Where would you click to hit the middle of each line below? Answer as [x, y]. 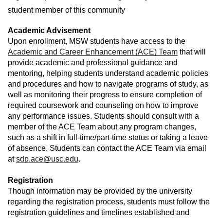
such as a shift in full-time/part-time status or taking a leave [108, 138]
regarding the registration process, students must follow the [109, 202]
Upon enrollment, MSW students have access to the [97, 41]
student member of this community [66, 10]
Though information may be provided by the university [100, 191]
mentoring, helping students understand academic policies [108, 73]
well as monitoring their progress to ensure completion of [105, 95]
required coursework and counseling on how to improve [103, 106]
